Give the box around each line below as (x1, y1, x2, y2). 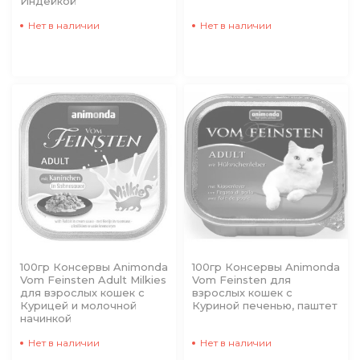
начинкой (20, 312, 72, 325)
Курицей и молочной (20, 299, 137, 312)
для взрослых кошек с (20, 286, 145, 299)
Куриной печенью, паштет (192, 299, 337, 312)
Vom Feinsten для (192, 273, 291, 286)
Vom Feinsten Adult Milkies (20, 273, 166, 286)
